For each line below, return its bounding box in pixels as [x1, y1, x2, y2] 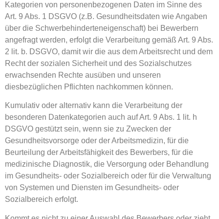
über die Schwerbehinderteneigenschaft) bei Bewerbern [5, 24, 198, 33]
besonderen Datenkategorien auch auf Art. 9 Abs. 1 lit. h [5, 113, 197, 122]
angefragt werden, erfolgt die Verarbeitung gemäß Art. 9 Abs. [5, 36, 213, 44]
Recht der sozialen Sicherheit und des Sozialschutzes [5, 59, 192, 68]
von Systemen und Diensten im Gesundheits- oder [5, 183, 179, 192]
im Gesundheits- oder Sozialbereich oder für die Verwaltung [5, 172, 211, 180]
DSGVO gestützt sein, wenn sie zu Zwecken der [5, 125, 171, 133]
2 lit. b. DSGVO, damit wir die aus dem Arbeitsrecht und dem [5, 47, 213, 56]
